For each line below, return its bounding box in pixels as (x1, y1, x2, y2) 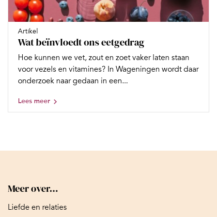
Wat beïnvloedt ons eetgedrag (18, 35, 144, 49)
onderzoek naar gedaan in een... (18, 76, 128, 86)
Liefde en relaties (8, 202, 67, 213)
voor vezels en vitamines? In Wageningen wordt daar (18, 64, 199, 75)
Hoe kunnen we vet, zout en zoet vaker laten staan (18, 53, 189, 63)
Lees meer (18, 97, 50, 106)
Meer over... (8, 182, 58, 196)
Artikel (18, 27, 38, 36)
